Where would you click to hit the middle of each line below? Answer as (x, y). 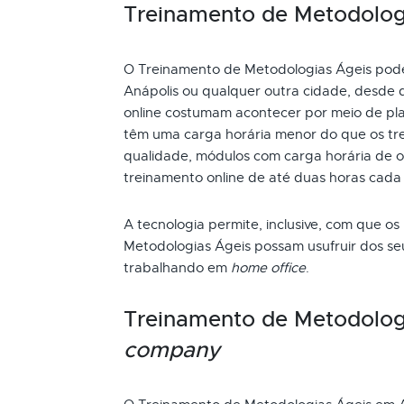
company (172, 350)
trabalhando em (177, 268)
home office (268, 268)
